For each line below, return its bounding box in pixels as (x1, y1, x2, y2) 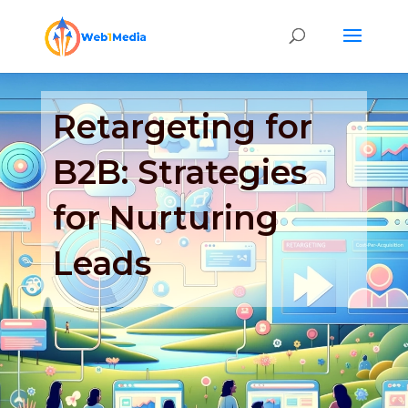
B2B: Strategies (53, 151, 308, 192)
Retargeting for (53, 106, 313, 147)
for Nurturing (53, 197, 280, 238)
